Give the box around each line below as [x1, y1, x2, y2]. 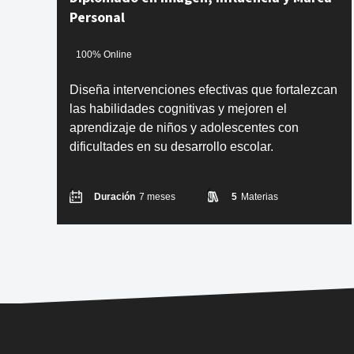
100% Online [76, 48, 132, 60]
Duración [94, 191, 135, 203]
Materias [241, 191, 278, 203]
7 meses [139, 191, 175, 203]
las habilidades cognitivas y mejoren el [70, 102, 287, 116]
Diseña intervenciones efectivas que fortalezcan [70, 83, 337, 97]
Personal [70, 8, 125, 28]
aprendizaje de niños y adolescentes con [70, 121, 299, 135]
